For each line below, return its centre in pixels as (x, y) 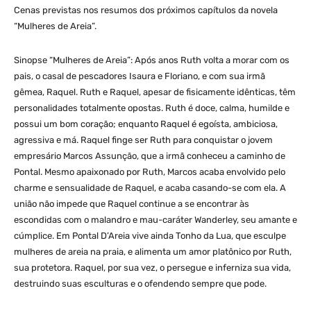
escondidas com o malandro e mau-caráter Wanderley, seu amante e (155, 219)
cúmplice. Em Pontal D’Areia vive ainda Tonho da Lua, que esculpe (150, 235)
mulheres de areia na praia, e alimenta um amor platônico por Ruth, (153, 251)
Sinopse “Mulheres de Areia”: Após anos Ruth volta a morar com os (152, 60)
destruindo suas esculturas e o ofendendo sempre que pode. (140, 283)
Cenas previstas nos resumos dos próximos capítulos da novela (146, 10)
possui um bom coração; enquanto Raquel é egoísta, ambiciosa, (146, 124)
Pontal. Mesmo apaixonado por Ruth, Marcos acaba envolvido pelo (150, 171)
